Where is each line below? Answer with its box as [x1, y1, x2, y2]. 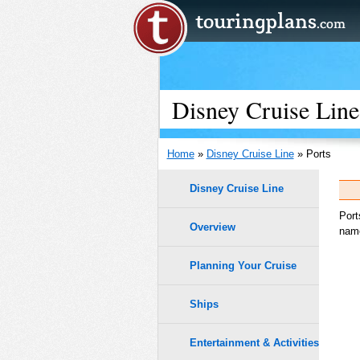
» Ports [293, 148, 331, 160]
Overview [190, 220, 235, 233]
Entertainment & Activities [190, 337, 319, 350]
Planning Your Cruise [190, 260, 297, 272]
